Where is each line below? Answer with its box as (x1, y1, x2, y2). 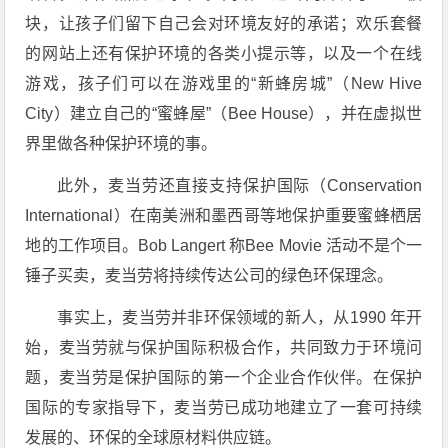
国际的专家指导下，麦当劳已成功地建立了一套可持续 (25, 399, 423, 416)
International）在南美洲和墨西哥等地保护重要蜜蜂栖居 (25, 207, 423, 224)
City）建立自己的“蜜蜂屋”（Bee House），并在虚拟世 (25, 105, 423, 122)
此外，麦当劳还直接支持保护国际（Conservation (57, 177, 423, 194)
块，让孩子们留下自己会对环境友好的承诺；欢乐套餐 (25, 15, 423, 32)
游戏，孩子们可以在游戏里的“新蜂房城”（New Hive (25, 75, 423, 92)
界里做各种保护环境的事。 (25, 135, 218, 152)
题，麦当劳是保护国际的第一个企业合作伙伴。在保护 (25, 369, 423, 386)
